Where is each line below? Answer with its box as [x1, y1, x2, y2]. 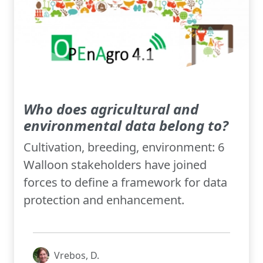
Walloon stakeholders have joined [23, 157, 207, 173]
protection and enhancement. [23, 192, 184, 208]
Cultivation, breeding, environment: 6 [23, 139, 224, 156]
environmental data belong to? [23, 116, 228, 136]
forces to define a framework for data [23, 174, 227, 191]
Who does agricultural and [23, 99, 198, 119]
